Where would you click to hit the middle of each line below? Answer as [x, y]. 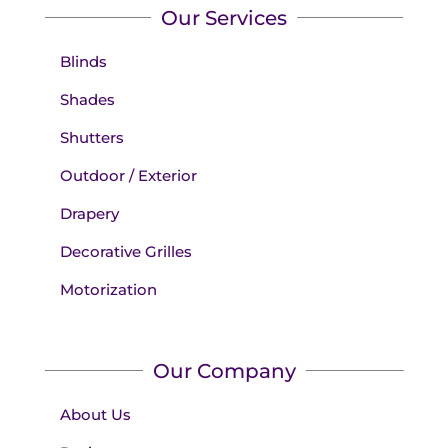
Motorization [108, 289]
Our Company [224, 370]
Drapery [89, 213]
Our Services [224, 17]
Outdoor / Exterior [128, 175]
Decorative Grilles [125, 251]
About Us [95, 414]
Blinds [83, 61]
